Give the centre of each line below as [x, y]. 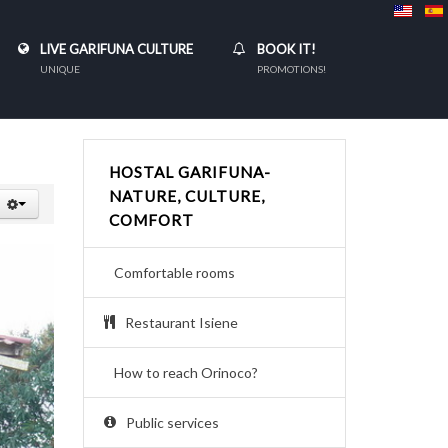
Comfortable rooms [174, 272]
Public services [172, 422]
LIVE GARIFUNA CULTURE [116, 49]
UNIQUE [60, 69]
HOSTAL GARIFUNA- [189, 172]
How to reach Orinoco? [185, 372]
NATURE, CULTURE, [186, 196]
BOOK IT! [286, 49]
